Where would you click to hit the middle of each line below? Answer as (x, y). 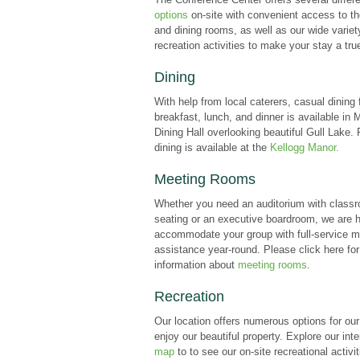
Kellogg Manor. (305, 147)
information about (194, 265)
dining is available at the (212, 147)
